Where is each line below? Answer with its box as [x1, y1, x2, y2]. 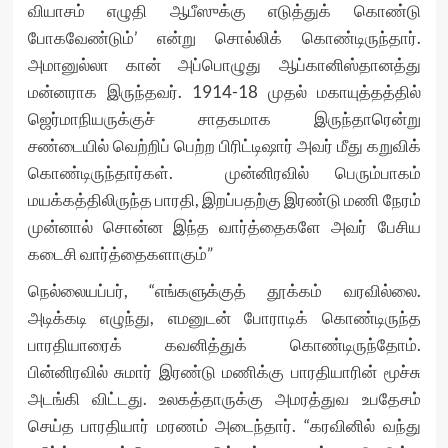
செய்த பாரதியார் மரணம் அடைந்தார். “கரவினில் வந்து [27, 415, 421, 436]
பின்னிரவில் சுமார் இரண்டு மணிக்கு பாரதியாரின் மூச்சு [27, 361, 421, 382]
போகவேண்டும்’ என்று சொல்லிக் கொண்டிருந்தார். [27, 27, 421, 48]
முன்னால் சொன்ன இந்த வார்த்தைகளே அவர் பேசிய [27, 216, 421, 237]
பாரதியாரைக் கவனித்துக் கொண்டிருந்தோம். [27, 334, 421, 355]
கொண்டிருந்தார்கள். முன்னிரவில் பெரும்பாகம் [27, 162, 421, 183]
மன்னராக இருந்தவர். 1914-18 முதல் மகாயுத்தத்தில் [27, 81, 421, 102]
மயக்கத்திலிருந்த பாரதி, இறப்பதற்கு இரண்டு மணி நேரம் [27, 189, 421, 210]
